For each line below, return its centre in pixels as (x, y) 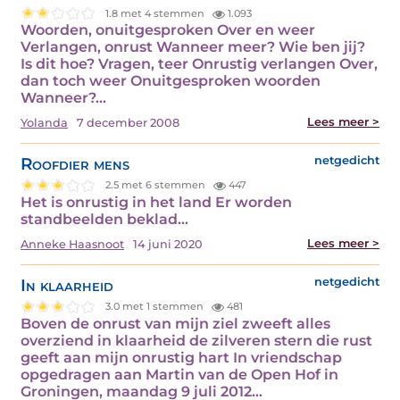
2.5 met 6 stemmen (157, 185)
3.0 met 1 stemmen (156, 307)
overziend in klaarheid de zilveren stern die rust (196, 340)
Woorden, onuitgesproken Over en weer (168, 30)
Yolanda (44, 123)
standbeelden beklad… (104, 219)
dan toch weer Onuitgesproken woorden (171, 81)
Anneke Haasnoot (72, 244)
